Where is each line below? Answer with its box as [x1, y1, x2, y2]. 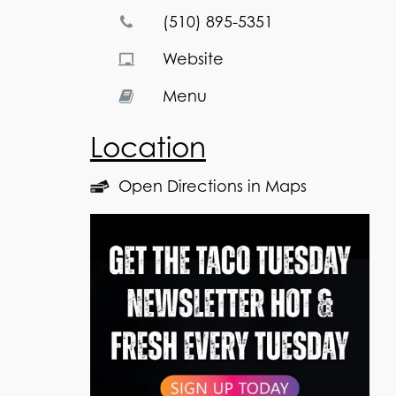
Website [162, 49, 224, 69]
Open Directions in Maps [118, 176, 307, 195]
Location [89, 130, 206, 164]
